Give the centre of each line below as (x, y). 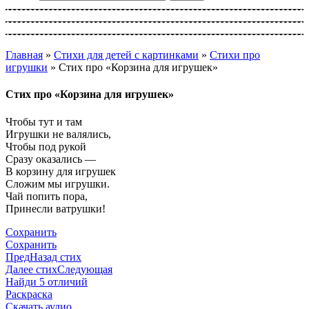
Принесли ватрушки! (56, 208)
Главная (24, 55)
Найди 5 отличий (47, 281)
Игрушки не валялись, (58, 134)
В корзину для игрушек (61, 171)
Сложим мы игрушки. (58, 183)
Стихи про (235, 55)
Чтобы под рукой (46, 146)
